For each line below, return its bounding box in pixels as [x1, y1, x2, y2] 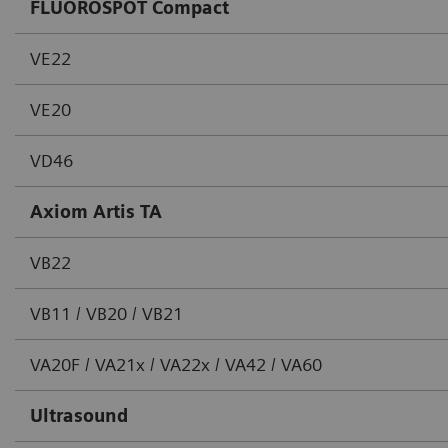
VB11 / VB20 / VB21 [30, 303, 183, 325]
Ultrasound [30, 405, 128, 427]
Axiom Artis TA [30, 201, 162, 223]
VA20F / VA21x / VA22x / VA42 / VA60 [30, 354, 322, 376]
